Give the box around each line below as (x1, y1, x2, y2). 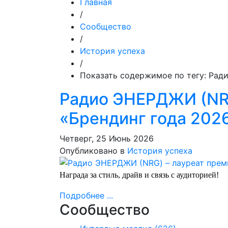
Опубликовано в (60, 146, 125, 156)
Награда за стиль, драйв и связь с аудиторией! (60, 170, 219, 179)
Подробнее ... (60, 190, 113, 201)
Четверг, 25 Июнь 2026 (60, 133, 154, 144)
